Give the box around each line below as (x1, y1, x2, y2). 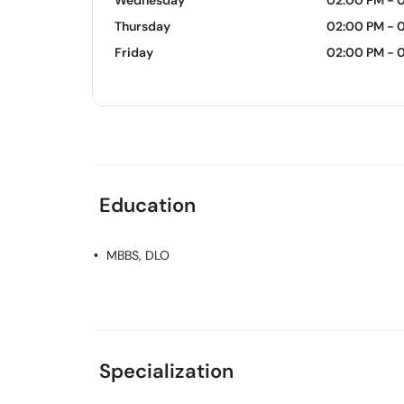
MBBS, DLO (106, 247, 170, 263)
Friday (115, 44, 153, 60)
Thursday (115, 18, 170, 34)
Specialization (99, 358, 234, 384)
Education (99, 192, 196, 218)
